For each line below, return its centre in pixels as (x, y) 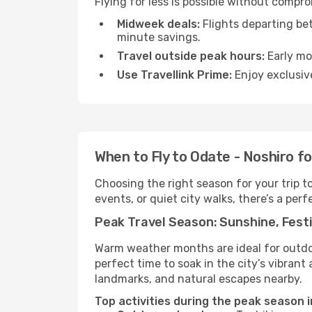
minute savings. (159, 37)
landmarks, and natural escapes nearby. (198, 279)
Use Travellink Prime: (174, 75)
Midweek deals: (158, 24)
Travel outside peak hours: (191, 56)
